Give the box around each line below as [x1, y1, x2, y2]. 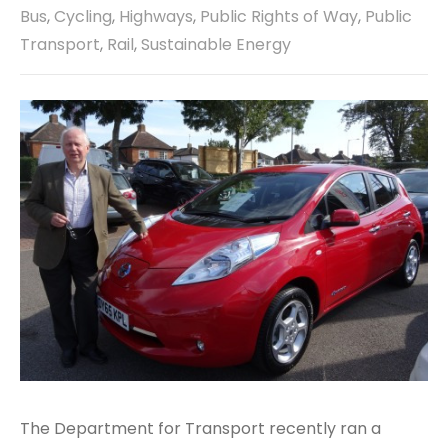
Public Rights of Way [200, 4, 358, 28]
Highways [119, 4, 193, 28]
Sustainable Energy [141, 32, 291, 56]
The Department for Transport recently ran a [20, 416, 381, 440]
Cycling [54, 4, 112, 28]
